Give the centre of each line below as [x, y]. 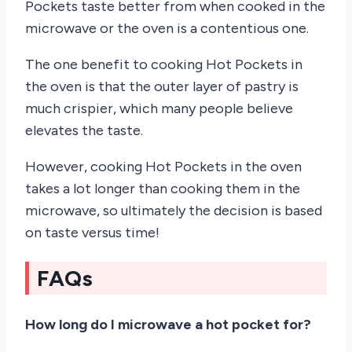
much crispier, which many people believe [159, 109]
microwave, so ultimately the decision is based [174, 211]
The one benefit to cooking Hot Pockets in [164, 65]
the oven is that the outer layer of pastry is [162, 87]
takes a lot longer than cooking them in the [163, 189]
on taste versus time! [92, 233]
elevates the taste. [84, 131]
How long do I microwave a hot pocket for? [168, 324]
